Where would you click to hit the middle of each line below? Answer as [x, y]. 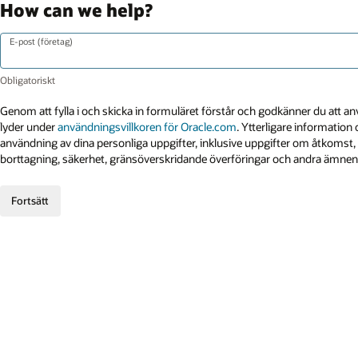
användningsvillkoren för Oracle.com [147, 127]
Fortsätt [30, 201]
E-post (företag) [41, 41]
